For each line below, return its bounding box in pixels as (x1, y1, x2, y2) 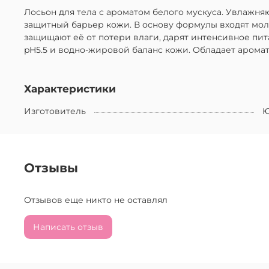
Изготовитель (24, 106, 86, 117)
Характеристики (24, 83, 116, 95)
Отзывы (24, 160, 78, 175)
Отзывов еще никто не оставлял (24, 194, 168, 205)
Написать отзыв (33, 221, 103, 232)
